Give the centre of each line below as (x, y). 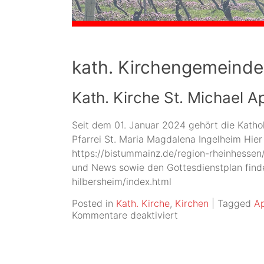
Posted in (93, 203)
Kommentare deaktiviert (125, 215)
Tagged (234, 203)
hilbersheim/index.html (122, 181)
